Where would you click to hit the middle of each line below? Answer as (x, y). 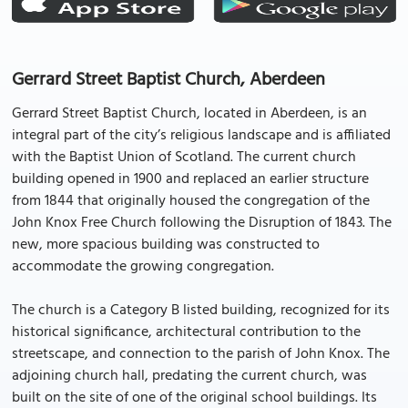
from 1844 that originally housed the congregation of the (191, 201)
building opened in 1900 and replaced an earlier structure (190, 179)
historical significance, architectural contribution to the (186, 332)
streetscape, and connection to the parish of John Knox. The (201, 354)
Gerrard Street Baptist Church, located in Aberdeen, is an (189, 114)
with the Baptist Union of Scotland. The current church (184, 158)
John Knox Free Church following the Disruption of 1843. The (202, 223)
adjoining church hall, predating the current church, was (189, 376)
